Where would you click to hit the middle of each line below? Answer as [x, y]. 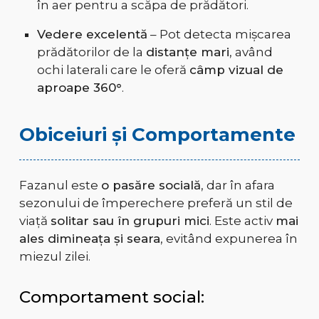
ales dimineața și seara [89, 239]
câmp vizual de [236, 70]
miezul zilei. [54, 257]
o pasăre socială [151, 185]
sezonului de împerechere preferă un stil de [156, 203]
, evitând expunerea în [229, 239]
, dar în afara [237, 185]
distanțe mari [187, 52]
